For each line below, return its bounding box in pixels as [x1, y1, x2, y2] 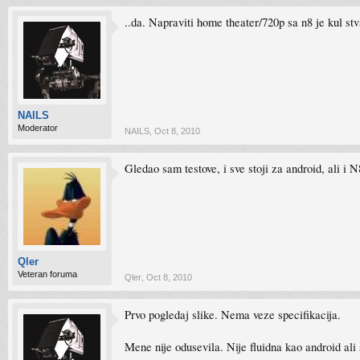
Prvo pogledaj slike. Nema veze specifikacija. [125, 307, 341, 322]
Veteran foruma [18, 269, 77, 279]
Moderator [18, 123, 58, 133]
